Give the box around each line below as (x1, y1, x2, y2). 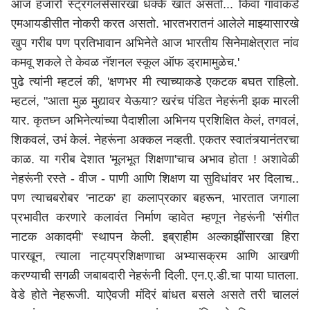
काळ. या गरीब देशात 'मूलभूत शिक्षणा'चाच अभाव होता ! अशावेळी (11, 152, 299, 166)
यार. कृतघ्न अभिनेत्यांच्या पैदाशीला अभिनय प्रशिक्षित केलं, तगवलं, (11, 113, 299, 127)
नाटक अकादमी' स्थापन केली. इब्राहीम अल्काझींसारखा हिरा (11, 230, 299, 244)
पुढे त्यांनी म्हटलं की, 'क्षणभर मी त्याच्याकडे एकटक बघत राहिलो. (11, 75, 299, 89)
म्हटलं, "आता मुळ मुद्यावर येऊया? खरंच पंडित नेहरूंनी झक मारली (11, 94, 299, 108)
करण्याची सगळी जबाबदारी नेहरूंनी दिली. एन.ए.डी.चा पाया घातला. (11, 268, 299, 282)
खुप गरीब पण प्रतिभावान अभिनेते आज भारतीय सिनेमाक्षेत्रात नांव (11, 36, 299, 50)
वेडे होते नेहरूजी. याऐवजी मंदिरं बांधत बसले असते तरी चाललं (11, 288, 299, 302)
